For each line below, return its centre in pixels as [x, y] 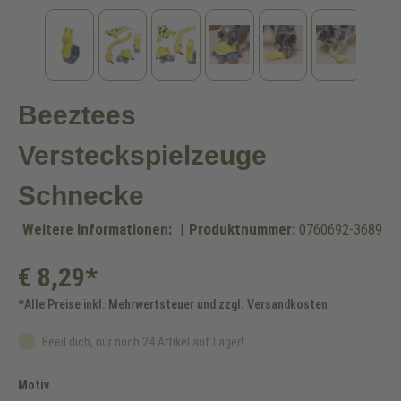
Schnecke [81, 196]
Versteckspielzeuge [142, 155]
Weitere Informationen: [97, 229]
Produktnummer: [242, 229]
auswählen [79, 384]
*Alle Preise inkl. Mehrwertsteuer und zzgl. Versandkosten [173, 304]
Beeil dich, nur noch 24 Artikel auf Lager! [141, 342]
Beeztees [77, 115]
